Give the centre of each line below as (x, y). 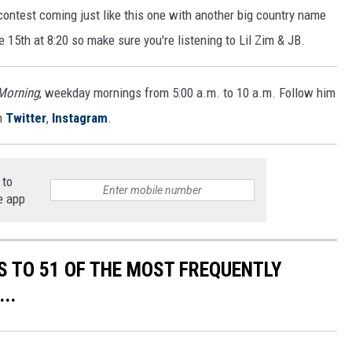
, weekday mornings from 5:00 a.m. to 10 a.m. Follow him (187, 93)
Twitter (26, 118)
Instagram (79, 118)
